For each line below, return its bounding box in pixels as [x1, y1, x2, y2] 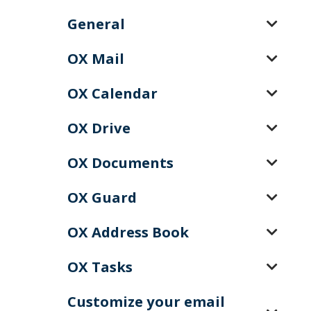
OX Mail [67, 49, 124, 68]
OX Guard [67, 187, 137, 207]
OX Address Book [67, 222, 189, 242]
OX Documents [67, 153, 174, 172]
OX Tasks [67, 257, 133, 276]
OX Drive [67, 118, 131, 137]
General [67, 14, 125, 33]
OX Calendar [67, 83, 158, 103]
